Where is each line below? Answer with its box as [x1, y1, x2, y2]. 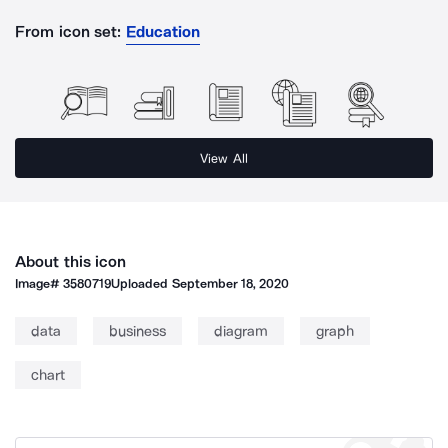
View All [200, 150, 248, 166]
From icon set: [15, 22, 122, 41]
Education [125, 22, 200, 41]
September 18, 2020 [171, 276, 290, 291]
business [109, 322, 166, 340]
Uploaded [111, 276, 172, 291]
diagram [214, 322, 268, 340]
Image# [15, 276, 64, 291]
